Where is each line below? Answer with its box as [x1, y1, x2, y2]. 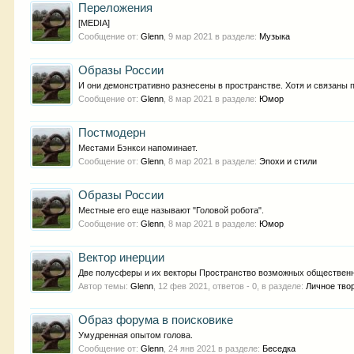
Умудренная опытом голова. [78, 330, 194, 340]
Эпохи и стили [259, 156, 318, 166]
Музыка [259, 32, 291, 41]
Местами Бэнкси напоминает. [78, 143, 198, 153]
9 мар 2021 [168, 32, 213, 41]
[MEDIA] [78, 18, 111, 28]
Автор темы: [78, 281, 131, 291]
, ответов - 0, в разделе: [208, 281, 307, 291]
